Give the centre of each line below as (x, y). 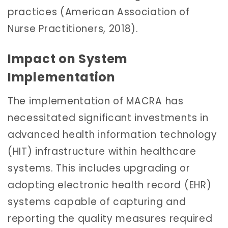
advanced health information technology (112, 135)
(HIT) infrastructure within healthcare (102, 152)
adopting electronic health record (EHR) (110, 185)
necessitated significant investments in (108, 118)
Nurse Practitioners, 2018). (73, 28)
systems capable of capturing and (97, 202)
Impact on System (68, 59)
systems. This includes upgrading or (99, 168)
